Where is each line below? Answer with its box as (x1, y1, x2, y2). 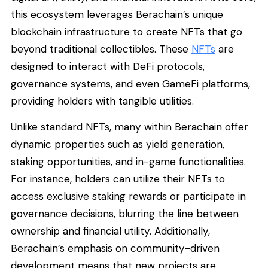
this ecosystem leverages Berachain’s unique (11, 7, 223, 21)
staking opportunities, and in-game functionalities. (11, 155, 246, 169)
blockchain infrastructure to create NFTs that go (11, 25, 242, 38)
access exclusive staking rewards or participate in (11, 190, 246, 203)
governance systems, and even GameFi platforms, (11, 77, 250, 90)
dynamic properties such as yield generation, (11, 138, 224, 151)
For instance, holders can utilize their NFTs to (11, 172, 225, 186)
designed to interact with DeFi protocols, (11, 59, 205, 73)
